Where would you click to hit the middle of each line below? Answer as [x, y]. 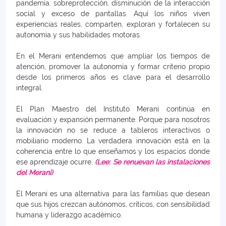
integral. [30, 88]
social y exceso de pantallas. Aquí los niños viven [113, 14]
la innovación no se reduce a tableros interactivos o [113, 130]
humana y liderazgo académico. [69, 215]
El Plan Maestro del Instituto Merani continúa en [113, 109]
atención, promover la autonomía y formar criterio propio [113, 67]
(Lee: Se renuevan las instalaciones [153, 162]
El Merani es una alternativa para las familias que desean [113, 194]
